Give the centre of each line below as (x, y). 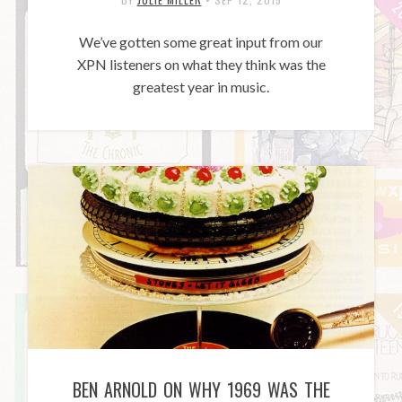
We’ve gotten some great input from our (201, 41)
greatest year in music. (201, 86)
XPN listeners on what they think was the (201, 64)
